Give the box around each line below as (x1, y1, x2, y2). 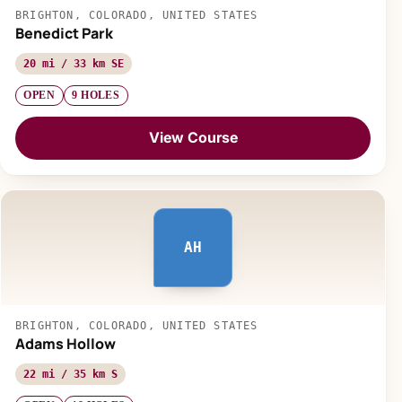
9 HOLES (72, 89, 120, 102)
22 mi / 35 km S (23, 367, 118, 380)
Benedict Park (15, 22, 113, 43)
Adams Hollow (15, 333, 116, 354)
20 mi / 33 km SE (23, 57, 124, 70)
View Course (148, 128, 238, 147)
